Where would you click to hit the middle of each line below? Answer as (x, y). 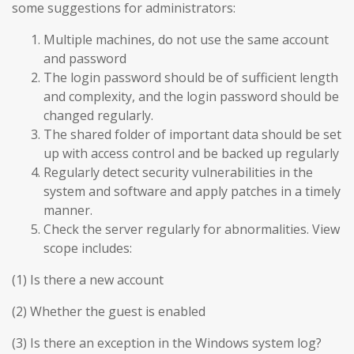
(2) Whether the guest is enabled (109, 312)
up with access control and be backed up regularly (191, 154)
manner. (68, 211)
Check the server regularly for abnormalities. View (192, 230)
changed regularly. (98, 116)
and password (85, 59)
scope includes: (88, 249)
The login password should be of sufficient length (191, 78)
